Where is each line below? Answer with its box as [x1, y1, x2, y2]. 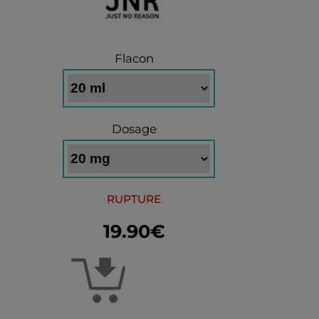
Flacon [114, 51, 154, 66]
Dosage [111, 122, 157, 136]
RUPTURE [107, 192, 161, 206]
